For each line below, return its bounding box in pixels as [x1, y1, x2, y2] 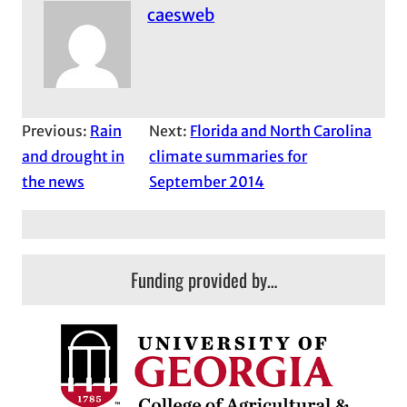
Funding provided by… [130, 265, 277, 294]
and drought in [22, 146, 124, 165]
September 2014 [149, 172, 265, 191]
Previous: [22, 121, 90, 140]
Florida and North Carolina [190, 121, 372, 140]
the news [22, 172, 84, 191]
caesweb [147, 4, 215, 25]
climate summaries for [149, 146, 308, 165]
